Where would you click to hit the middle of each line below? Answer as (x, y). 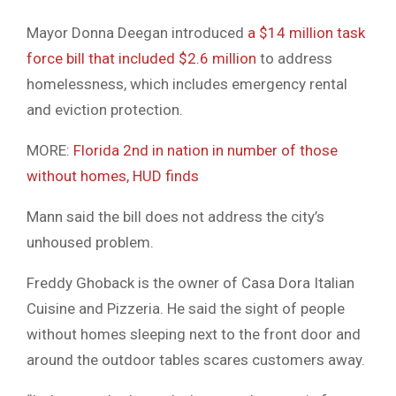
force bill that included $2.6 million (143, 59)
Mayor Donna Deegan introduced (137, 33)
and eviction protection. (105, 110)
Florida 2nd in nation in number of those (204, 151)
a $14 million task (306, 33)
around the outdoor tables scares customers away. (196, 360)
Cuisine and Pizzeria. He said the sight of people (186, 309)
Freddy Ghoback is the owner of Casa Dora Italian (190, 283)
